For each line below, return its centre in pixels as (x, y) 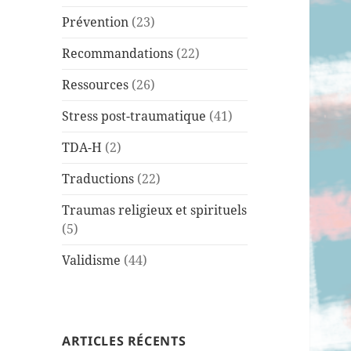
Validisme (92, 261)
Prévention (96, 22)
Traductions (98, 179)
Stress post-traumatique (134, 116)
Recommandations (118, 54)
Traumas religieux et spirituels (155, 210)
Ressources (96, 85)
